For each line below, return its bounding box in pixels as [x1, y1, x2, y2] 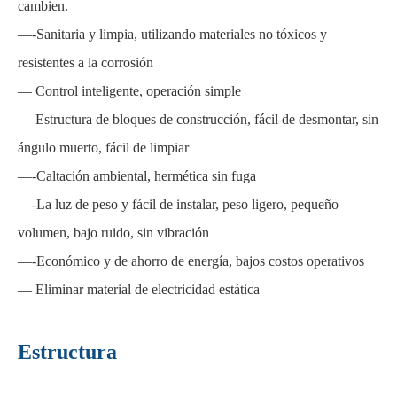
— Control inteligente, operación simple [18, 83, 241, 98]
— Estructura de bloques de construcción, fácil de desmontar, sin [18, 112, 378, 127]
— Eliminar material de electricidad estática [18, 282, 260, 297]
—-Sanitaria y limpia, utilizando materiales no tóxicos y [18, 27, 327, 42]
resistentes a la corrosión [18, 55, 153, 70]
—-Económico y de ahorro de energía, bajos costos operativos [18, 253, 364, 269]
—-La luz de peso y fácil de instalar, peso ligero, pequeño [18, 197, 339, 212]
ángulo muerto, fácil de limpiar [18, 140, 189, 155]
